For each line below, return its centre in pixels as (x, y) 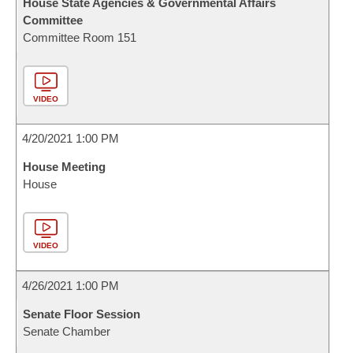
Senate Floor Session (82, 314)
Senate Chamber (67, 331)
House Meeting (64, 167)
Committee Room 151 (80, 37)
